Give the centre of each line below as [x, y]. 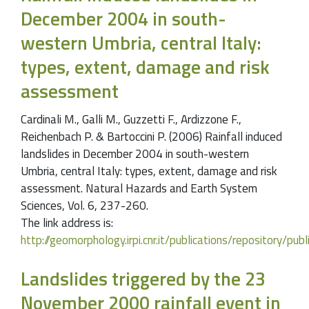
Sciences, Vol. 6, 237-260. [84, 206]
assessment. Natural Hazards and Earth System [139, 189]
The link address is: [67, 223]
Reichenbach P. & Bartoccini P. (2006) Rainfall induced [151, 137]
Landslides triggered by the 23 [143, 279]
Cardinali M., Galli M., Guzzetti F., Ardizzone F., [131, 120]
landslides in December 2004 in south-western [135, 154]
